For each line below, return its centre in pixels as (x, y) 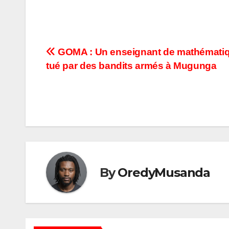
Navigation (88, 56)
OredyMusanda (164, 172)
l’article (73, 98)
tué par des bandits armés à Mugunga (131, 66)
